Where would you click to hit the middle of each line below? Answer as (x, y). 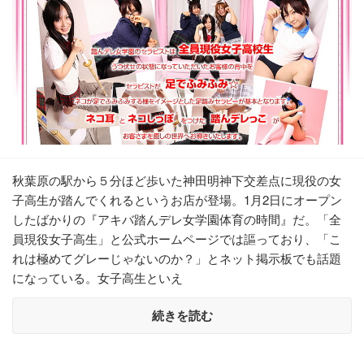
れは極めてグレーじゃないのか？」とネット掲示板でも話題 (177, 258)
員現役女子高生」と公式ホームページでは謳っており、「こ (177, 238)
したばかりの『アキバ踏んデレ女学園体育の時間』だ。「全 (177, 219)
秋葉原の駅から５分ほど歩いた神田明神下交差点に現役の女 (177, 180)
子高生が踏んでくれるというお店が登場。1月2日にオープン (177, 199)
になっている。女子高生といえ (97, 277)
